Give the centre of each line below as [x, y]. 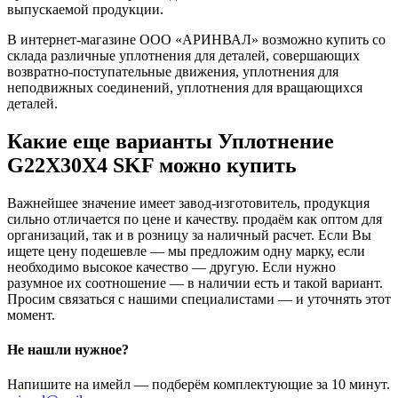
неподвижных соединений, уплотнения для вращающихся [185, 87]
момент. [31, 314]
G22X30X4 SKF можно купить [152, 165]
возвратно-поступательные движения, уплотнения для [173, 71]
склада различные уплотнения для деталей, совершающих [183, 55]
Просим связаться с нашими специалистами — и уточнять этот [199, 298]
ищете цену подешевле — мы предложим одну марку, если [186, 251]
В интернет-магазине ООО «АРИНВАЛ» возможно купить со [196, 39]
